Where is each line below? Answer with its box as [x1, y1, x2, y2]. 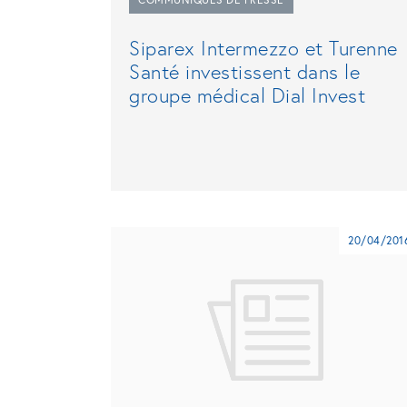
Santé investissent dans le [129, 58, 360, 85]
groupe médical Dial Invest [129, 82, 365, 109]
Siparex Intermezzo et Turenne [129, 35, 398, 62]
